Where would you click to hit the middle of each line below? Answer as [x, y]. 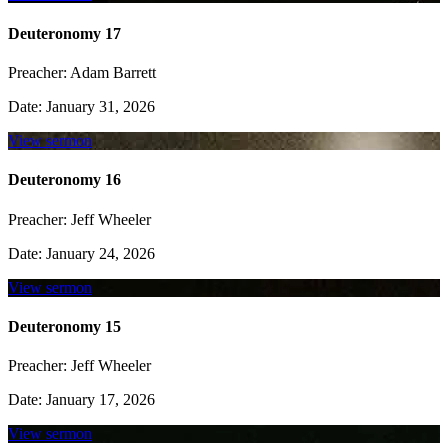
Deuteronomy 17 [64, 33]
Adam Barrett [111, 72]
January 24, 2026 [98, 253]
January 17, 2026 [98, 400]
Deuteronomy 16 [64, 180]
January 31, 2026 [98, 106]
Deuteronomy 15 [64, 326]
